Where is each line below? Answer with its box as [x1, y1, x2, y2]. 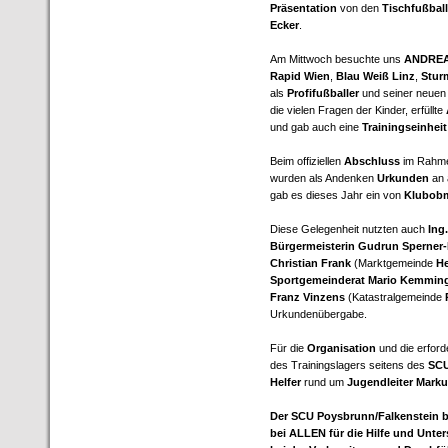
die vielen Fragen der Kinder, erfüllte [270, 104, 446, 116]
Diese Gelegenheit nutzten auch [270, 223, 428, 235]
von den [337, 2, 382, 14]
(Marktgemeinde [351, 257, 436, 269]
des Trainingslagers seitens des [270, 359, 428, 371]
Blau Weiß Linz [336, 70, 415, 82]
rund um [301, 376, 347, 388]
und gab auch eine [270, 121, 362, 133]
